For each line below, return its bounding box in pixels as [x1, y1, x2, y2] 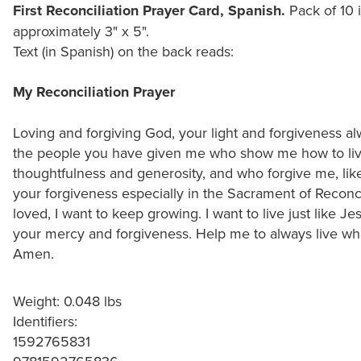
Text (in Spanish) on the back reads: [13, 40, 234, 61]
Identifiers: [13, 310, 77, 331]
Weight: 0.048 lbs [13, 290, 122, 311]
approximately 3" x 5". [13, 20, 149, 41]
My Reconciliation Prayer [13, 81, 175, 102]
